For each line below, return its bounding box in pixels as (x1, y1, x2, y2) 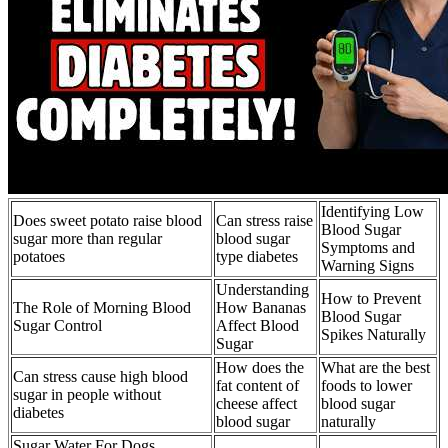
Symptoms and (321, 239, 415, 256)
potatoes (13, 248, 65, 265)
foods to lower (321, 377, 412, 394)
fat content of (216, 377, 299, 394)
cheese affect (216, 395, 297, 412)
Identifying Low (321, 203, 424, 220)
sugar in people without (13, 386, 161, 403)
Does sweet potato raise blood (13, 212, 202, 229)
